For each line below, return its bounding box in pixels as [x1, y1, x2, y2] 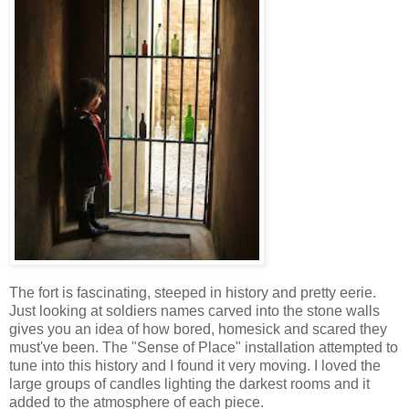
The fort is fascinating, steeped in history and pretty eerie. [9, 285, 376, 301]
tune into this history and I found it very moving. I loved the [9, 358, 381, 374]
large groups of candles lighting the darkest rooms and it [9, 376, 370, 393]
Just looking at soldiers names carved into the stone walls [9, 303, 380, 320]
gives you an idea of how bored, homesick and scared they [9, 321, 387, 338]
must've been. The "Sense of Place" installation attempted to [9, 340, 398, 356]
